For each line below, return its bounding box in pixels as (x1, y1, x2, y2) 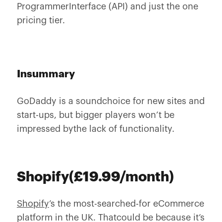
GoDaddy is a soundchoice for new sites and (16, 97, 205, 106)
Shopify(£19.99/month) (16, 170, 174, 184)
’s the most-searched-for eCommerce (49, 199, 204, 208)
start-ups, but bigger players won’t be (16, 111, 174, 119)
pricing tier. (16, 16, 65, 25)
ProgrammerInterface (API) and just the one (16, 2, 198, 11)
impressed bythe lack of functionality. (16, 124, 174, 133)
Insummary (16, 69, 75, 79)
